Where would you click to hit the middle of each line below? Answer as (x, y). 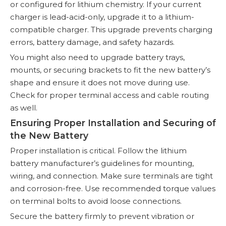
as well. (24, 107)
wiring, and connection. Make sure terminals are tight (111, 176)
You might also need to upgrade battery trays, (97, 57)
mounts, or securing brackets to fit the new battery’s (110, 70)
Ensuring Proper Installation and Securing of (113, 123)
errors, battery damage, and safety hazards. (92, 42)
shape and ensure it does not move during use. (100, 82)
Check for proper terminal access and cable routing (109, 95)
